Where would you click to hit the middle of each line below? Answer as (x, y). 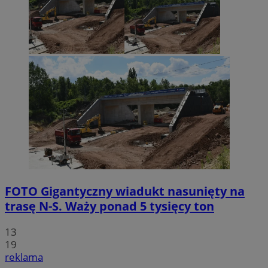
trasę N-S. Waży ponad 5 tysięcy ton (109, 206)
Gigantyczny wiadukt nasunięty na (141, 191)
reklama (24, 257)
